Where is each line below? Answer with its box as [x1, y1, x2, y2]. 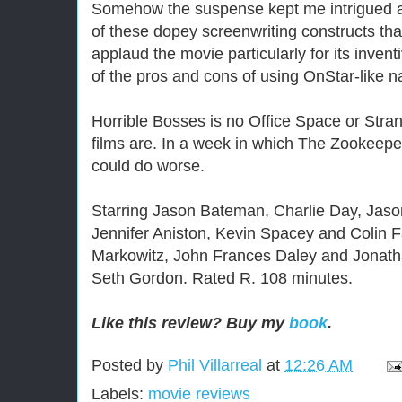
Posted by [92, 356, 168, 375]
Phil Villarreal [168, 356, 262, 375]
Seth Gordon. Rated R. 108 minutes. [92, 269, 353, 287]
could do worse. [92, 157, 205, 175]
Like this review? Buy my [92, 314, 289, 332]
